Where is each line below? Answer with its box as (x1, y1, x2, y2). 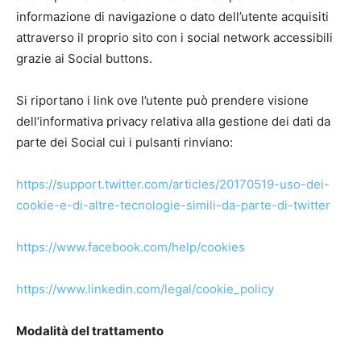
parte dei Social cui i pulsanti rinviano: (16, 135, 233, 150)
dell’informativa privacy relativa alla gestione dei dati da (16, 114, 330, 129)
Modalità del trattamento (16, 323, 164, 338)
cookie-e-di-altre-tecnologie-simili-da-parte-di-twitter (16, 197, 330, 213)
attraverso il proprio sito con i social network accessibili (16, 30, 333, 45)
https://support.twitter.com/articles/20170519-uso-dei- (16, 176, 330, 192)
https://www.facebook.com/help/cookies (16, 239, 245, 255)
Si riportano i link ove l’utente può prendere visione (16, 93, 309, 108)
